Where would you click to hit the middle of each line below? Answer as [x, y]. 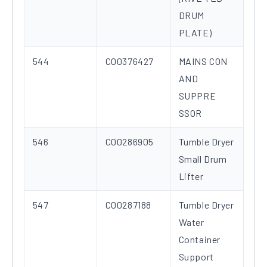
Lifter [191, 176]
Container [199, 240]
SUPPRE [197, 96]
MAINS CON [203, 61]
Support [196, 257]
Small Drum [203, 159]
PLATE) [195, 33]
